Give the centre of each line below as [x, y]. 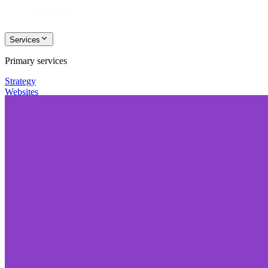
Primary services [36, 61]
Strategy [20, 81]
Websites [22, 92]
